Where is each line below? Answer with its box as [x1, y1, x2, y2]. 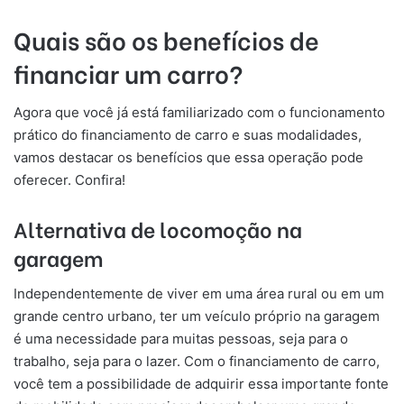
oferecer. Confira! [14, 171, 125, 189]
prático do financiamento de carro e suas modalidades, [14, 126, 362, 144]
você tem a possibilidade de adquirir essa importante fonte [14, 374, 389, 392]
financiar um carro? [14, 54, 243, 90]
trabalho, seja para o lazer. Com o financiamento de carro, [14, 352, 380, 370]
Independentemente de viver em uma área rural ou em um [14, 284, 384, 302]
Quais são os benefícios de [14, 21, 319, 57]
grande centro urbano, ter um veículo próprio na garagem [14, 307, 380, 325]
